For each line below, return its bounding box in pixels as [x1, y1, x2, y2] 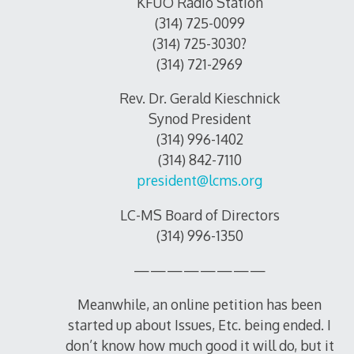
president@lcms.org [137, 171, 263, 190]
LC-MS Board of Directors [119, 206, 280, 224]
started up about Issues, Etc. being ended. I [68, 316, 332, 334]
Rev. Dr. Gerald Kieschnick [119, 89, 281, 107]
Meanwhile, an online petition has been [77, 296, 322, 314]
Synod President [148, 110, 251, 128]
